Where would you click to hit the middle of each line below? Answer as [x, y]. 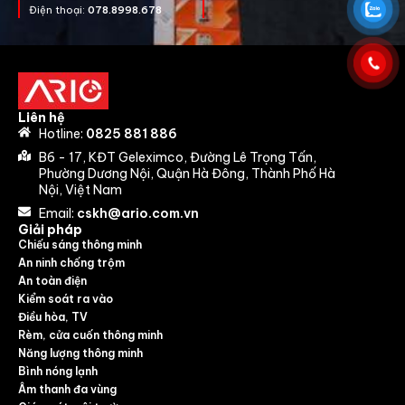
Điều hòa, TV [53, 316]
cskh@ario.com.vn [137, 213]
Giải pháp [50, 229]
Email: [57, 213]
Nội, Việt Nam [80, 189]
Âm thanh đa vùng [67, 389]
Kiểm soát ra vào [66, 298]
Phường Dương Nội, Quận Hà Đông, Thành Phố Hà [187, 173]
